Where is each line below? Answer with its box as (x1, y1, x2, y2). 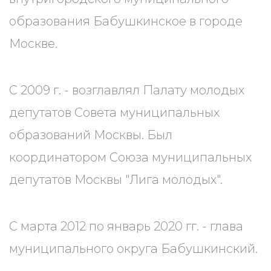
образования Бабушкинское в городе (9, 14, 243, 28)
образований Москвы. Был (9, 128, 172, 142)
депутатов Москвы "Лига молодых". (9, 172, 229, 187)
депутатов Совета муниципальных (9, 105, 220, 120)
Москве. (9, 36, 57, 51)
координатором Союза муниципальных (9, 150, 252, 165)
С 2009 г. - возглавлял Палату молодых (9, 83, 244, 97)
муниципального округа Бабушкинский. (9, 241, 258, 256)
